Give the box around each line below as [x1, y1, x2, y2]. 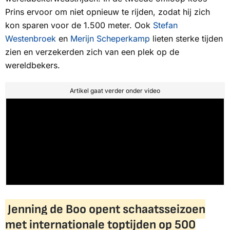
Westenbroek [5, 33, 56, 44]
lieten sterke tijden [150, 33, 223, 44]
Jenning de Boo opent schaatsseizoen [7, 201, 205, 217]
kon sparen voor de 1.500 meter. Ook [5, 20, 153, 30]
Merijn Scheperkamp [70, 33, 150, 44]
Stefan [153, 20, 178, 30]
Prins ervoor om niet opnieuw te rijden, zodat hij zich [5, 6, 210, 17]
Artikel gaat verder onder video [70, 86, 160, 94]
